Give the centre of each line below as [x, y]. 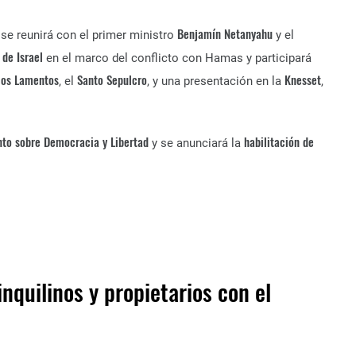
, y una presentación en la [216, 81]
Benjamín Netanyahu [225, 33]
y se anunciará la [196, 143]
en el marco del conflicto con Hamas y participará [177, 58]
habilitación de [279, 141]
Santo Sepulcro [112, 79]
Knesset [303, 79]
